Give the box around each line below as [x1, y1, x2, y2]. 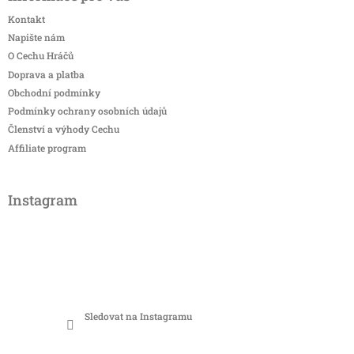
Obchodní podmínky [8, 85, 100, 99]
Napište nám [8, 30, 65, 43]
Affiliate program [8, 141, 86, 154]
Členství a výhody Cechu [8, 122, 119, 136]
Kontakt [8, 12, 45, 25]
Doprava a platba [8, 67, 85, 81]
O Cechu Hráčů [8, 49, 73, 62]
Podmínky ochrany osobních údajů [8, 104, 167, 118]
